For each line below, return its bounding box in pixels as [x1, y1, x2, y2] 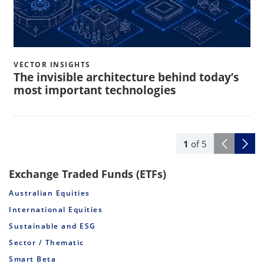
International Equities [9, 204, 103, 215]
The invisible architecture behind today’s [14, 70, 239, 85]
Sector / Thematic [9, 237, 84, 248]
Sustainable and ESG [9, 221, 96, 232]
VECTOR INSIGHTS [14, 60, 91, 70]
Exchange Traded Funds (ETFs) [9, 167, 166, 181]
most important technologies [14, 82, 176, 98]
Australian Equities [9, 188, 90, 199]
